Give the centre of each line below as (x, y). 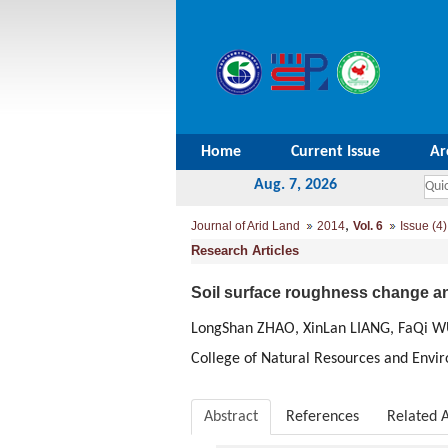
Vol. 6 (368, 226)
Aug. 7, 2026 (295, 185)
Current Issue (335, 152)
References (322, 417)
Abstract (231, 417)
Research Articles (245, 250)
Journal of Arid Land (245, 226)
